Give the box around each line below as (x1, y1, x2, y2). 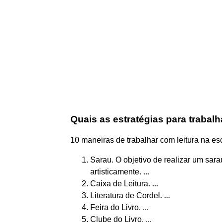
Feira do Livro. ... (90, 203, 149, 212)
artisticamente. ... (90, 167, 149, 176)
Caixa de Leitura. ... (90, 179, 158, 188)
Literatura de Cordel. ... (90, 191, 170, 200)
